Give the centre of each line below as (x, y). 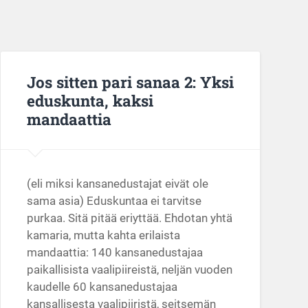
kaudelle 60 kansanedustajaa (102, 287)
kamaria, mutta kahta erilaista (103, 235)
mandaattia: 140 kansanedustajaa (114, 253)
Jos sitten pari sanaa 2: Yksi (130, 81)
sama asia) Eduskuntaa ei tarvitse (114, 201)
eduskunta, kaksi (90, 100)
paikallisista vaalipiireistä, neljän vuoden (129, 270)
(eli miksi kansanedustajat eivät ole (117, 184)
